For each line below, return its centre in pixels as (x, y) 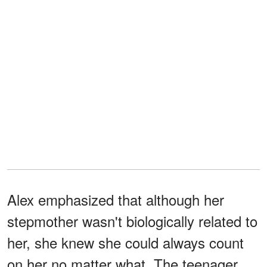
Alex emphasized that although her (116, 200)
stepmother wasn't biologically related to (132, 221)
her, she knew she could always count (125, 243)
